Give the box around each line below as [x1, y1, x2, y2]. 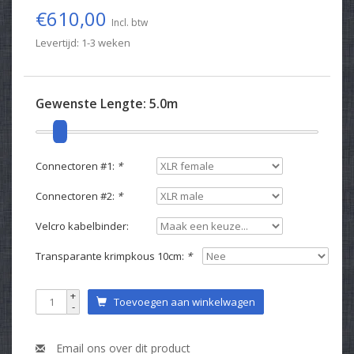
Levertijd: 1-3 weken [36, 36, 130, 50]
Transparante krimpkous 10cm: [36, 248, 186, 263]
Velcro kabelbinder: [36, 218, 129, 233]
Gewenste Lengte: [36, 95, 149, 112]
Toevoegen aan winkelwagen [107, 294, 255, 309]
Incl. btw [111, 16, 148, 29]
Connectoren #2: [36, 188, 117, 203]
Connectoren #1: [36, 158, 117, 173]
